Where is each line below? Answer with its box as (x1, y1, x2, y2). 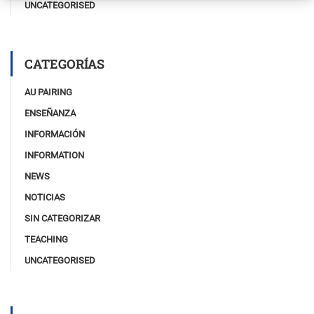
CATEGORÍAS (25, 55, 104, 72)
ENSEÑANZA (25, 107, 76, 118)
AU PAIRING (25, 86, 72, 97)
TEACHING (25, 233, 68, 245)
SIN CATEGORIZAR (25, 212, 100, 224)
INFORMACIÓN (25, 128, 85, 139)
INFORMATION (25, 149, 84, 161)
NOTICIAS (25, 191, 65, 203)
